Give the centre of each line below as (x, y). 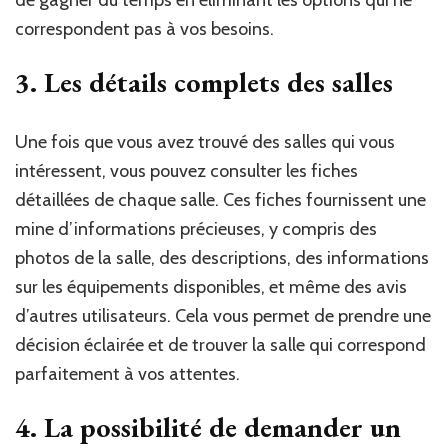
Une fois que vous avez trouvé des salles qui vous (205, 142)
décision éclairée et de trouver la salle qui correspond (220, 345)
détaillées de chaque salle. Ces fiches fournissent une (220, 200)
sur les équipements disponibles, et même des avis (211, 287)
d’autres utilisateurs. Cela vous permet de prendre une (223, 316)
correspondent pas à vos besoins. (144, 29)
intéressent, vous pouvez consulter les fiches (186, 171)
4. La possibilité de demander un (208, 427)
